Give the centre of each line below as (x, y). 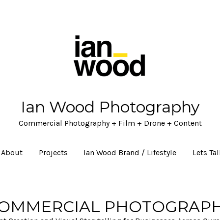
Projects (53, 152)
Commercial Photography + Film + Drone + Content (110, 123)
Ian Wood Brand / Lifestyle (130, 152)
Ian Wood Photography (110, 107)
